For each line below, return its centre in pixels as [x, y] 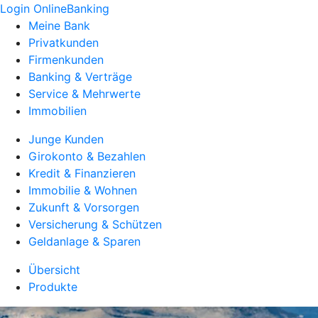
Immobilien [57, 111]
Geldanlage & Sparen [84, 241]
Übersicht [54, 270]
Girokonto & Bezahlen [87, 156]
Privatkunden [64, 43]
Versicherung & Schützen [95, 224]
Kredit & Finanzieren [82, 173]
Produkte [53, 287]
